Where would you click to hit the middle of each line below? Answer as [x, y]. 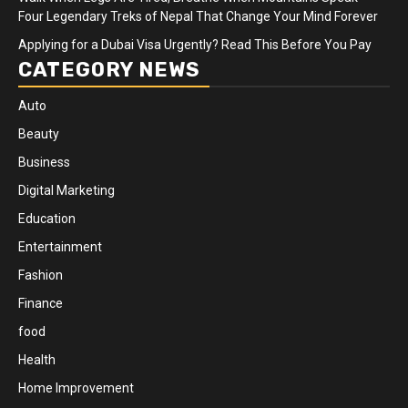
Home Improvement [76, 388]
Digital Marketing [66, 190]
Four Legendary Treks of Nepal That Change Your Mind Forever [198, 16]
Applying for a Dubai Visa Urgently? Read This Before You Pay [195, 44]
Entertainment [60, 246]
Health [37, 359]
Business [44, 162]
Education [47, 218]
